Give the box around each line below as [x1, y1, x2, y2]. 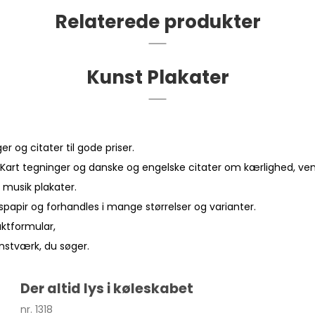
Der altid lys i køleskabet [20, 278, 194, 298]
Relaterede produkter [54, 8, 261, 34]
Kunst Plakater [86, 63, 229, 90]
